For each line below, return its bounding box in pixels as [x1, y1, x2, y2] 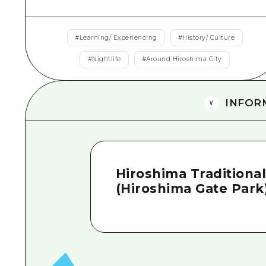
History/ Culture [182, 33, 235, 42]
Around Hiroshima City [146, 55, 222, 64]
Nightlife [92, 55, 121, 64]
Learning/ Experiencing [79, 33, 157, 42]
